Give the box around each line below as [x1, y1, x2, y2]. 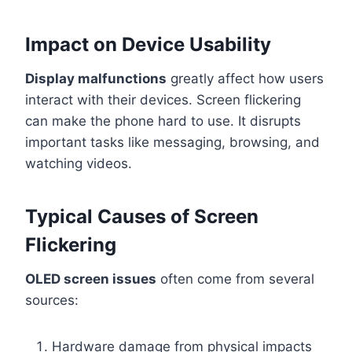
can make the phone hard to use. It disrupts [25, 113, 301, 130]
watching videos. [25, 156, 132, 172]
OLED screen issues [25, 271, 156, 288]
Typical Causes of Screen [25, 205, 258, 229]
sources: [25, 292, 79, 309]
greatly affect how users [167, 71, 324, 87]
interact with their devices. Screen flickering [25, 92, 301, 108]
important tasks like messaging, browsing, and [25, 134, 320, 151]
